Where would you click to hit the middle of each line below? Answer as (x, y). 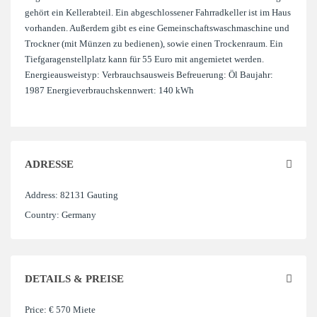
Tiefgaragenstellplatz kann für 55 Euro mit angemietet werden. (144, 59)
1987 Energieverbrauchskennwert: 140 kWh (109, 90)
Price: (36, 310)
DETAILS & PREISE (74, 279)
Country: (42, 215)
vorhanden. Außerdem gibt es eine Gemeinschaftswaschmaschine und (157, 28)
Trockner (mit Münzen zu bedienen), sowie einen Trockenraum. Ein (154, 44)
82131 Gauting (88, 195)
